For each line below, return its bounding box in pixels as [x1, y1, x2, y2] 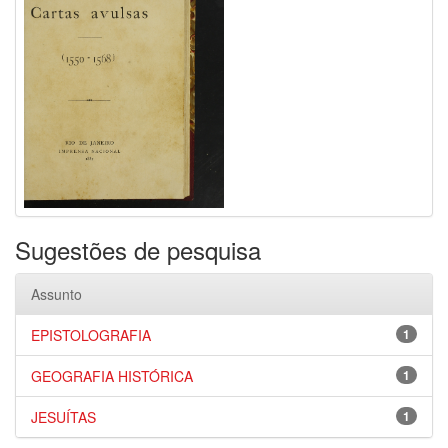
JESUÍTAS [31, 407, 96, 427]
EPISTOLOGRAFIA [31, 325, 151, 345]
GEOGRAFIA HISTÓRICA [31, 366, 193, 386]
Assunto [31, 284, 82, 304]
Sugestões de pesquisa [15, 232, 261, 267]
